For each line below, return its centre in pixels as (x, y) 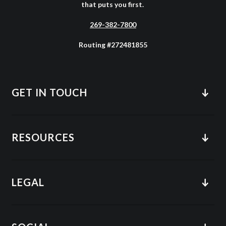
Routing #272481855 (113, 45)
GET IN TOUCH (49, 93)
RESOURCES (43, 137)
